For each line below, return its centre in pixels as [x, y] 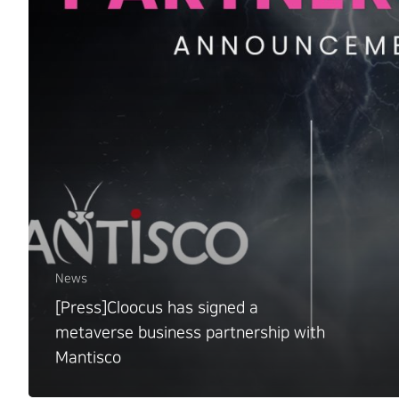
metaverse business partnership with [190, 332]
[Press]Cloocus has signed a [157, 307]
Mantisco [88, 357]
